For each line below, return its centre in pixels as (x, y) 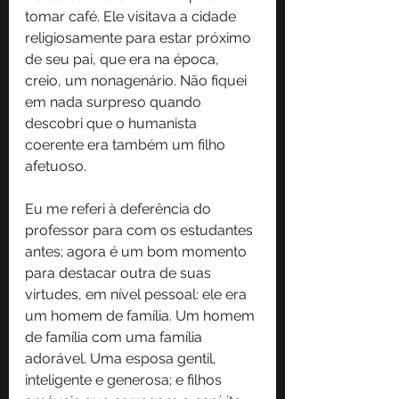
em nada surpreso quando (115, 102)
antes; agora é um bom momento (138, 251)
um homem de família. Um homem (142, 315)
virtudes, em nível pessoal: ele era (138, 294)
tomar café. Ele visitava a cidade (132, 16)
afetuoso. (56, 166)
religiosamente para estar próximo (140, 37)
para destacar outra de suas (120, 273)
